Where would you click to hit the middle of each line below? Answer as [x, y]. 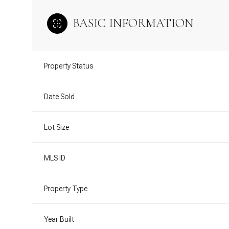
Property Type [66, 188]
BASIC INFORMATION [133, 23]
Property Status [68, 66]
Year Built [59, 219]
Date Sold [59, 96]
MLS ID [55, 158]
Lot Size [56, 127]
